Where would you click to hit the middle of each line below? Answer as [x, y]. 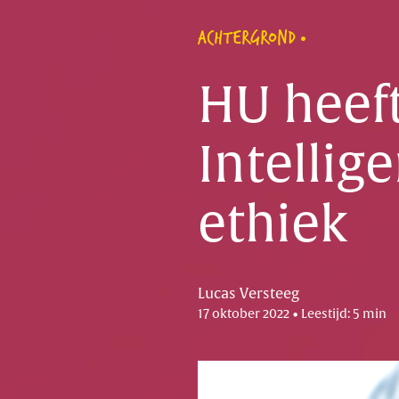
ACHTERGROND [247, 36]
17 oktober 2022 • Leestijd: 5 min [292, 314]
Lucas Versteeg [248, 294]
